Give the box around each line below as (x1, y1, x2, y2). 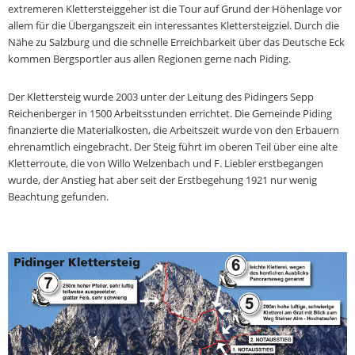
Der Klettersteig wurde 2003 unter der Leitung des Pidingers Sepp (8, 89, 314, 104)
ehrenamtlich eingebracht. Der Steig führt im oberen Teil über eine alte (8, 139, 338, 154)
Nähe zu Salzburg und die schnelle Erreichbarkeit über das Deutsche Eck (8, 34, 345, 49)
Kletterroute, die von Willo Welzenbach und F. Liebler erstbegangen (8, 155, 323, 170)
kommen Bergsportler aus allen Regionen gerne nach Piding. (8, 51, 291, 66)
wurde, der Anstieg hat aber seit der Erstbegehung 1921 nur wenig (8, 172, 317, 187)
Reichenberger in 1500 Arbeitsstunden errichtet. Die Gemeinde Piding (8, 105, 332, 120)
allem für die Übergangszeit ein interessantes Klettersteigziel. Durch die (8, 17, 339, 32)
